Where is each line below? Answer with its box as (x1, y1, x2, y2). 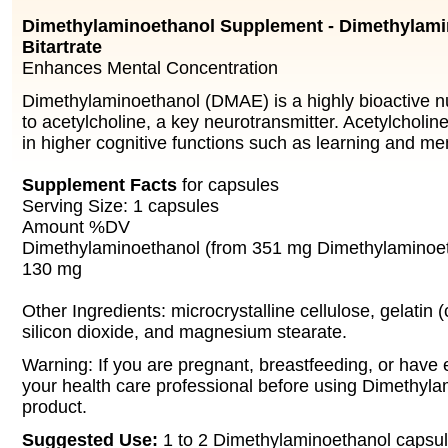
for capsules (177, 175, 279, 195)
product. (22, 397, 87, 417)
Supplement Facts (22, 175, 177, 195)
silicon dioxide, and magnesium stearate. (22, 322, 347, 342)
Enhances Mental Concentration (22, 58, 278, 78)
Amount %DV (22, 217, 130, 237)
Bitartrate (22, 37, 102, 57)
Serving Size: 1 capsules (22, 196, 219, 216)
